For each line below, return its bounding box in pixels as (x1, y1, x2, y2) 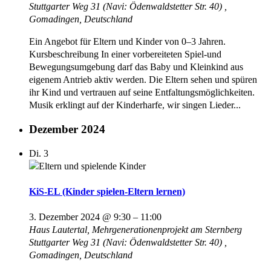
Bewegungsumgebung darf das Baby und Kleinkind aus (29, 62, 243, 73)
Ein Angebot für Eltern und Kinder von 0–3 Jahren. (29, 36, 226, 47)
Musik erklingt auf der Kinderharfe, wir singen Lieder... (29, 100, 241, 111)
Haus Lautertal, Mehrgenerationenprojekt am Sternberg (29, 224, 242, 235)
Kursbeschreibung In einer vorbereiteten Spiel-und (29, 49, 221, 60)
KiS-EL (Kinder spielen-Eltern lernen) (29, 186, 185, 197)
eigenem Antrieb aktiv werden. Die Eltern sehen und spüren (29, 74, 257, 85)
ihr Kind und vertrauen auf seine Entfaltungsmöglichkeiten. (29, 87, 255, 98)
